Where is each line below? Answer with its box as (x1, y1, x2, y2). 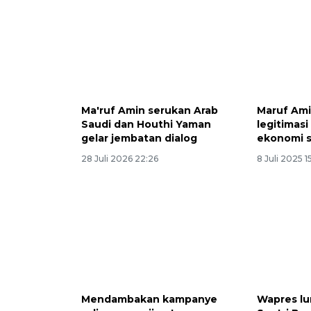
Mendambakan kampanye (81, 293, 217, 306)
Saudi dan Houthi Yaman (81, 117, 211, 131)
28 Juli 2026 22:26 (81, 153, 158, 164)
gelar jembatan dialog (81, 131, 197, 144)
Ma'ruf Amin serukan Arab (81, 103, 218, 117)
